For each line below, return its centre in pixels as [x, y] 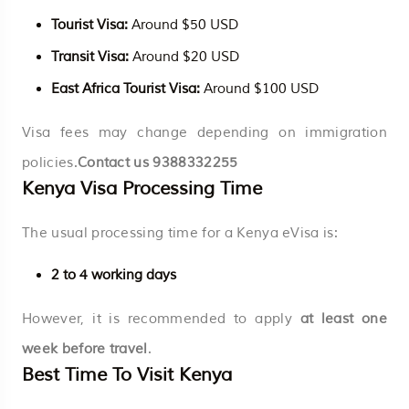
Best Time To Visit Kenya [127, 374]
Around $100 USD [259, 89]
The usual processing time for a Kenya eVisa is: [180, 233]
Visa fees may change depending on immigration [204, 132]
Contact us [115, 163]
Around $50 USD [183, 25]
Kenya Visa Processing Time [142, 188]
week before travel [85, 349]
